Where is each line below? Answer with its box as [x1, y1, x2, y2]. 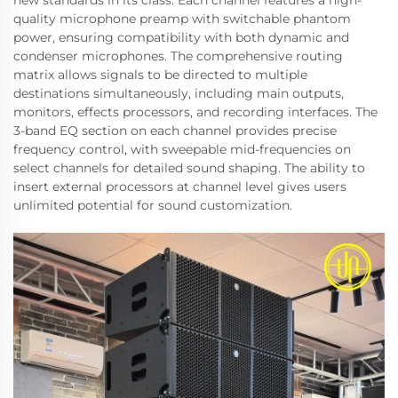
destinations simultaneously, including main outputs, [13, 85, 344, 102]
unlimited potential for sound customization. [13, 197, 292, 214]
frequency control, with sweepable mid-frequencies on [13, 141, 351, 158]
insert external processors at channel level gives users [13, 179, 346, 195]
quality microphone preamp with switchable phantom [13, 11, 351, 28]
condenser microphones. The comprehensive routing [13, 48, 343, 65]
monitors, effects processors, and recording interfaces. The [13, 104, 378, 121]
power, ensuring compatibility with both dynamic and [13, 29, 349, 46]
